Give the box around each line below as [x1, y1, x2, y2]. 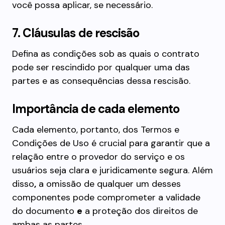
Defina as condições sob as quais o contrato [12, 48, 199, 60]
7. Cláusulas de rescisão [12, 25, 139, 41]
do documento [12, 205, 77, 217]
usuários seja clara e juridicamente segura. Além [12, 164, 213, 176]
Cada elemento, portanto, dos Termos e [12, 124, 179, 136]
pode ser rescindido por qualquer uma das [12, 61, 190, 73]
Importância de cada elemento [12, 101, 180, 117]
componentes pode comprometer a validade [12, 191, 200, 203]
